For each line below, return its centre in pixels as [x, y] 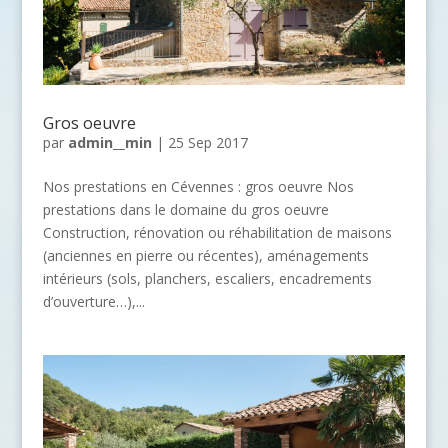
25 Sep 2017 [207, 142]
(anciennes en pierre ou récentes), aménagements [205, 255]
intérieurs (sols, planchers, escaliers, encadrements [207, 278]
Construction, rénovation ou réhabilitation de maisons [217, 232]
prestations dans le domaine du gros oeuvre [185, 209]
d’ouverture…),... [93, 301]
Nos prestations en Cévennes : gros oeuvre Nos [198, 186]
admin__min [109, 142]
